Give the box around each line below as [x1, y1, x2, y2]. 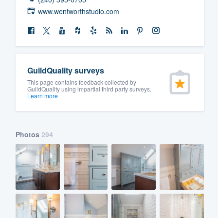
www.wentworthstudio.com [38, 6, 119, 16]
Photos [16, 129, 41, 139]
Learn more [27, 91, 58, 100]
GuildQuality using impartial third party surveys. [27, 84, 151, 93]
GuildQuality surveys [27, 64, 104, 76]
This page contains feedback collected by [27, 77, 136, 86]
